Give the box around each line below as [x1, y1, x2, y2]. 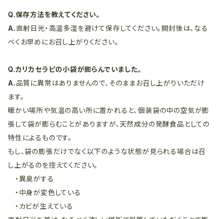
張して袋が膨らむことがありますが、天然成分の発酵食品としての [8, 120, 210, 128]
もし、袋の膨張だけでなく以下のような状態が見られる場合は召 [8, 147, 206, 155]
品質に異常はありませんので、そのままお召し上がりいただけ [16, 79, 205, 87]
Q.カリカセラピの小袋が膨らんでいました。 [8, 65, 142, 73]
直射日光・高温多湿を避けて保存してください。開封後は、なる [16, 24, 208, 32]
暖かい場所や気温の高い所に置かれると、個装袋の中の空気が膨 [8, 106, 210, 114]
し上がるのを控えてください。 [8, 161, 98, 169]
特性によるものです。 [8, 133, 72, 142]
